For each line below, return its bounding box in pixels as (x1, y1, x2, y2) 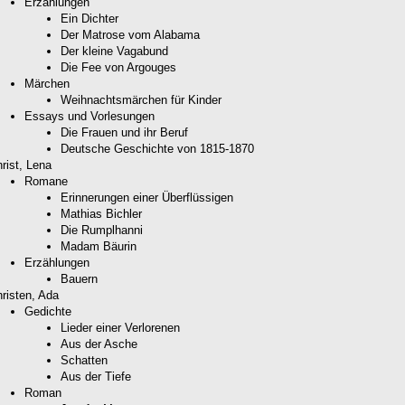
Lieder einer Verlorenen (61, 320, 180, 334)
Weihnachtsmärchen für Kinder (61, 92, 221, 107)
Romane (24, 174, 68, 188)
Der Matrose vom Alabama (61, 27, 200, 42)
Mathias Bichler (61, 206, 142, 221)
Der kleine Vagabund (61, 43, 168, 58)
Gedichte (24, 304, 71, 318)
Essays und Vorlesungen (24, 108, 155, 123)
